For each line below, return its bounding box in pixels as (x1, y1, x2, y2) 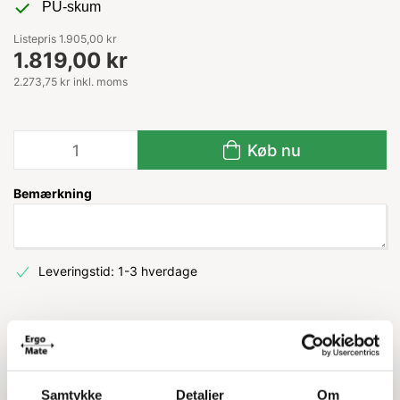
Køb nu (247, 140, 302, 160)
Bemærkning (13, 186, 92, 201)
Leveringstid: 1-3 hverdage (37, 263, 197, 279)
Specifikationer (213, 337, 301, 354)
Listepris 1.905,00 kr (13, 32, 117, 46)
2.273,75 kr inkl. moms (13, 75, 128, 88)
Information (28, 337, 94, 354)
